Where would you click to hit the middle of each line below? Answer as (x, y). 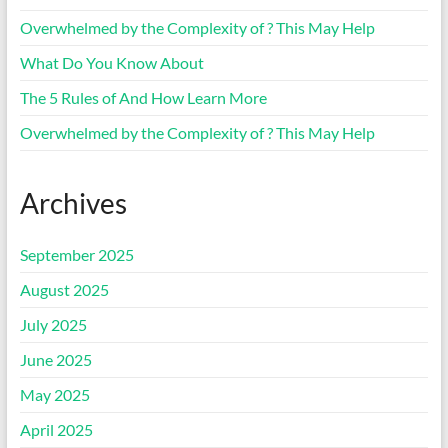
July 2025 (53, 324)
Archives (73, 202)
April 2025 (56, 429)
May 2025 (54, 394)
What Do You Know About (111, 62)
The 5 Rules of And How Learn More (143, 97)
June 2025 (55, 359)
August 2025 (64, 289)
